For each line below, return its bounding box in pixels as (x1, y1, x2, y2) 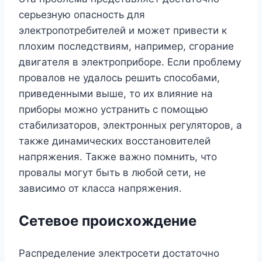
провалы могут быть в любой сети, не (19, 166, 206, 178)
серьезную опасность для (19, 8, 145, 20)
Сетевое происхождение (19, 212, 196, 229)
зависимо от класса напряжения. (19, 182, 182, 194)
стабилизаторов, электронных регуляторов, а (19, 119, 242, 131)
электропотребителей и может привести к (19, 24, 227, 36)
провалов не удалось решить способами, (19, 71, 220, 84)
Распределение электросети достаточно (19, 247, 219, 259)
